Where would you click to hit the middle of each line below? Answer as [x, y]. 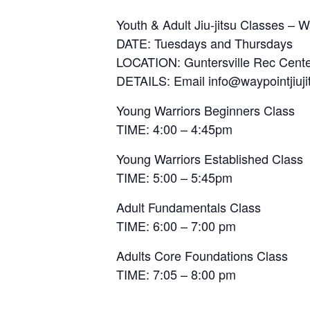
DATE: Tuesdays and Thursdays [204, 43]
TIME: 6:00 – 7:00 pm [176, 226]
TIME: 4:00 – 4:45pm [174, 129]
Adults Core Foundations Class [202, 255]
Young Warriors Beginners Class [206, 110]
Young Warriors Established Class [210, 158]
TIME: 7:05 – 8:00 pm [176, 274]
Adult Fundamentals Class [189, 207]
